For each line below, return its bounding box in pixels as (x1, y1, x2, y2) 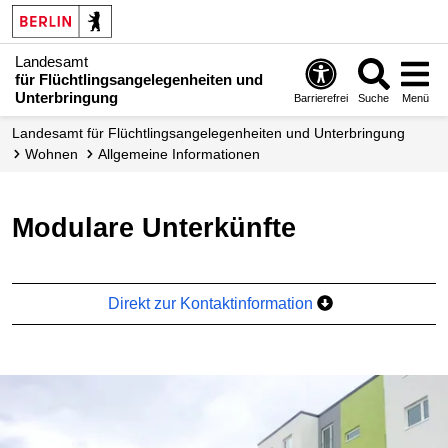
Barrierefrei (294, 92, 349, 105)
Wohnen (38, 146, 78, 162)
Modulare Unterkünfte (34, 212, 296, 243)
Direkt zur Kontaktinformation (108, 294, 318, 312)
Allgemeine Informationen (107, 146, 260, 162)
